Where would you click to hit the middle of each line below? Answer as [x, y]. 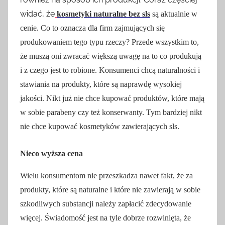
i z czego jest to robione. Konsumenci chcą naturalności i [110, 70]
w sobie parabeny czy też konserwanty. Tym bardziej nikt [111, 112]
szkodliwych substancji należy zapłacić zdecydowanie [106, 203]
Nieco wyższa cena [51, 153]
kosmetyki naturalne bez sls [103, 14]
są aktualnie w [175, 14]
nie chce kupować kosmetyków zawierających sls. [100, 126]
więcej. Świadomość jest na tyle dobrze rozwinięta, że [105, 217]
